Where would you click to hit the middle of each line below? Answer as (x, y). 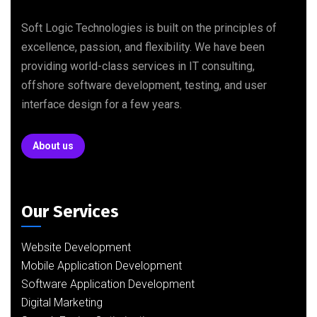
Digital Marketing (62, 302)
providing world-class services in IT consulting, (138, 66)
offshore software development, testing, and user (144, 85)
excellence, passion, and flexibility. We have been (143, 47)
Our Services (70, 212)
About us (53, 146)
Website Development (76, 247)
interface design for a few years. (102, 104)
